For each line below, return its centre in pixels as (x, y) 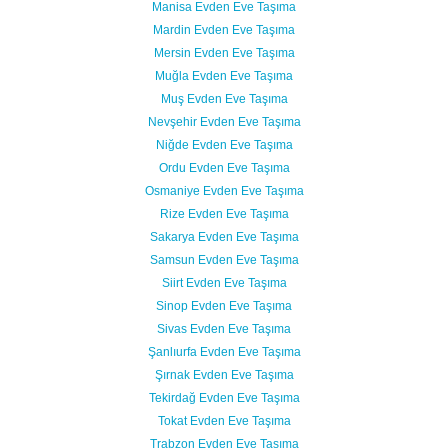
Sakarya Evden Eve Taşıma (224, 237)
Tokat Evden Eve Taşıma (224, 421)
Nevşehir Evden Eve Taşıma (224, 122)
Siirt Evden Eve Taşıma (224, 283)
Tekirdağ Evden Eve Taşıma (224, 398)
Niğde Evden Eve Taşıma (224, 145)
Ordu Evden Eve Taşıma (224, 168)
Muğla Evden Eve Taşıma (224, 76)
